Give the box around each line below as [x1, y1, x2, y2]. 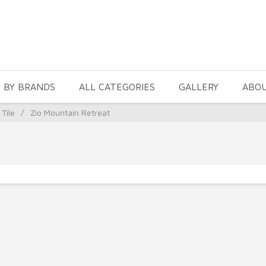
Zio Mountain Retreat [30, 107, 110, 118]
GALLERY [179, 81, 218, 92]
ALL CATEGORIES [79, 81, 155, 92]
